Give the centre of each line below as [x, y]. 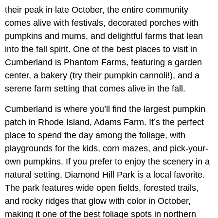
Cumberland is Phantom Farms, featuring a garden [103, 62]
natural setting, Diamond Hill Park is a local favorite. [105, 174]
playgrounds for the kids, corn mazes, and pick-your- [107, 148]
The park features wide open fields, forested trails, [102, 188]
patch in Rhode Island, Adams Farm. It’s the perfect [104, 122]
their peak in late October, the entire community [97, 9]
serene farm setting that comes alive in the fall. [95, 88]
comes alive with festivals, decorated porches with [102, 23]
